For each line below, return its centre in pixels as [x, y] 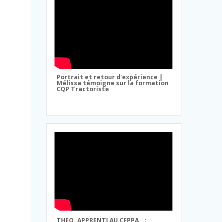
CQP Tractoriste [83, 89]
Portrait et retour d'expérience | [110, 77]
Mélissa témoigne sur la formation [113, 83]
